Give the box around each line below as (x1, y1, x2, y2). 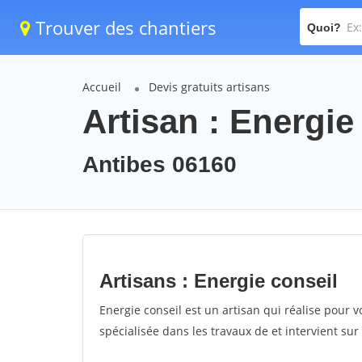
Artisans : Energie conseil (99, 270, 338, 292)
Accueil (82, 79, 121, 95)
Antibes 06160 (82, 152, 237, 177)
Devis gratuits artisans (149, 79, 270, 95)
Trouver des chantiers (31, 15, 217, 40)
